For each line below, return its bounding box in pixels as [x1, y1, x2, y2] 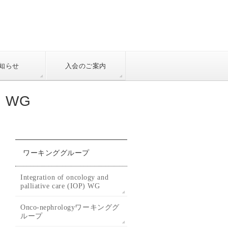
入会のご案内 [65, 62, 106, 70]
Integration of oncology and [20, 173, 109, 181]
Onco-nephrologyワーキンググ [20, 203, 120, 211]
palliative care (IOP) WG [20, 182, 100, 190]
